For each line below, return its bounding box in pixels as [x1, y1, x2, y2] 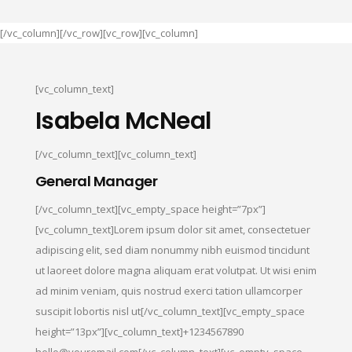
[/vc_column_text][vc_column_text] [35, 146, 196, 161]
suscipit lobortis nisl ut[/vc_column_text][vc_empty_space [35, 303, 305, 318]
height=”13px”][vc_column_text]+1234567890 [35, 324, 244, 339]
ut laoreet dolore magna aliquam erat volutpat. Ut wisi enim [35, 262, 317, 277]
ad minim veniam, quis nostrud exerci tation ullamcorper [35, 283, 302, 298]
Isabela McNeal [35, 104, 211, 137]
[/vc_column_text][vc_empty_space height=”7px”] [35, 201, 266, 216]
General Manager [35, 170, 158, 191]
